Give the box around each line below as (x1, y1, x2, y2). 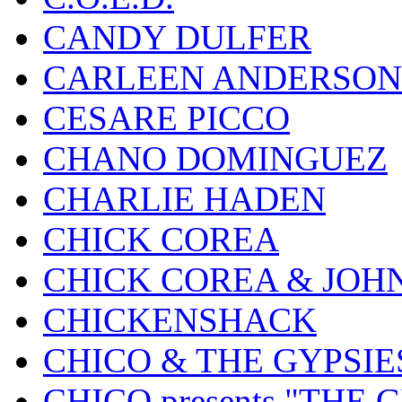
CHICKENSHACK (43, 301, 317, 340)
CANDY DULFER (43, 18, 311, 57)
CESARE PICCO (43, 99, 290, 138)
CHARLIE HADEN (43, 179, 326, 219)
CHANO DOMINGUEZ (43, 139, 388, 179)
